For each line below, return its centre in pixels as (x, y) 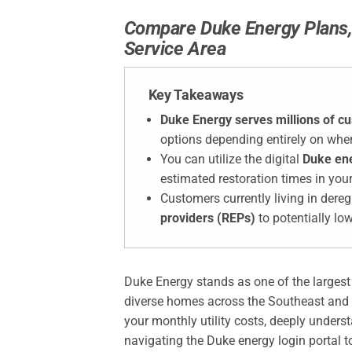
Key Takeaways (196, 95)
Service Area (175, 49)
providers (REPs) (207, 218)
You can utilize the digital (231, 159)
